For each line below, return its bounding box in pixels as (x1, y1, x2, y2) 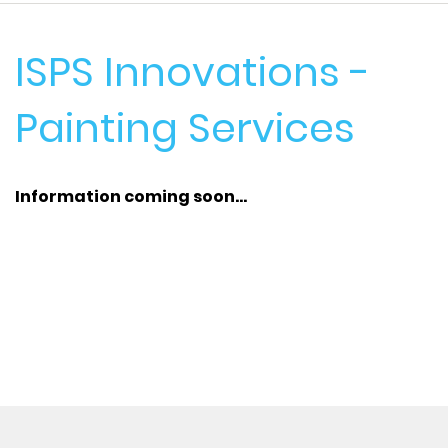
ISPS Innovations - (15, 44, 370, 100)
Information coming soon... (15, 185, 247, 208)
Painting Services (15, 100, 355, 156)
